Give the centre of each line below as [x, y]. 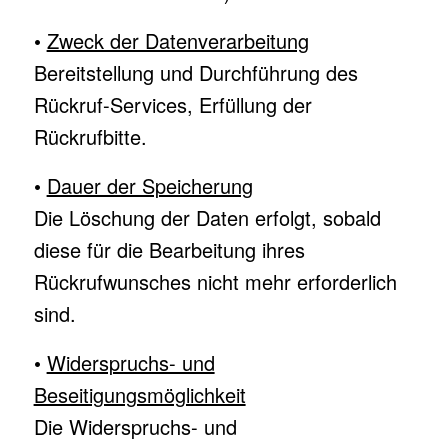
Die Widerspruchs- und [135, 426]
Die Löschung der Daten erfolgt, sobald [207, 217]
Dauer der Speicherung [149, 185]
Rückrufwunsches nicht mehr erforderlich [215, 281]
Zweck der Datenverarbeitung [177, 40]
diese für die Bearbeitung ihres [169, 249]
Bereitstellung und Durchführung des [195, 72]
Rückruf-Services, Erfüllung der [172, 104]
